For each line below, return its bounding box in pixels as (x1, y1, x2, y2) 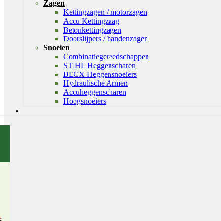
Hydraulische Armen (63, 79, 128, 87)
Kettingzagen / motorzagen (63, 8, 147, 16)
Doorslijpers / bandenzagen (63, 35, 148, 43)
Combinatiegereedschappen (63, 52, 149, 61)
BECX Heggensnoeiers (63, 70, 137, 78)
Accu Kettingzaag (63, 17, 119, 25)
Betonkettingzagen (63, 26, 121, 34)
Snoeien (43, 43, 70, 52)
